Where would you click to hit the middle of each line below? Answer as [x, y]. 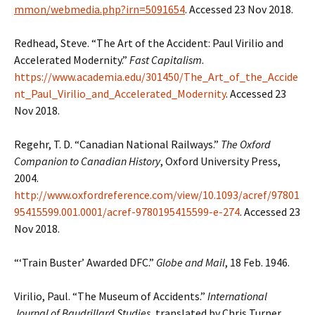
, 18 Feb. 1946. [257, 262]
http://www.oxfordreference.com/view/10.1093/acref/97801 [157, 195]
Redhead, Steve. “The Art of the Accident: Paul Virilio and [149, 43]
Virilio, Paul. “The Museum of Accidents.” [111, 296]
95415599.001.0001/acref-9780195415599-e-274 [127, 212]
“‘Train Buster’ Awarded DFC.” [85, 262]
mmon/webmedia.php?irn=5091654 [99, 9]
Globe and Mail [191, 262]
